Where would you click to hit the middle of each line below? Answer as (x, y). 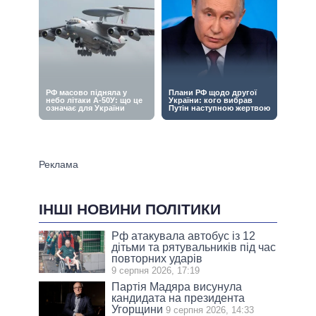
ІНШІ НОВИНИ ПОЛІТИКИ (130, 209)
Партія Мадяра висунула (177, 287)
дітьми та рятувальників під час (194, 248)
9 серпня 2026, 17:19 (156, 271)
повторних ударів (157, 259)
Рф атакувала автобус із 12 (184, 236)
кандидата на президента (178, 298)
